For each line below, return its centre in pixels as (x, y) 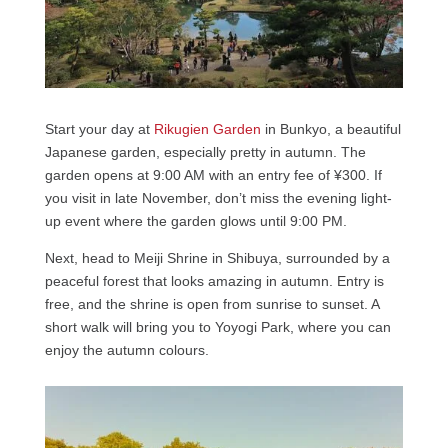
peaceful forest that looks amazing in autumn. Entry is (214, 280)
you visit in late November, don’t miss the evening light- (218, 197)
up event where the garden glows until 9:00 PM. (195, 220)
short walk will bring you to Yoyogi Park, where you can (217, 326)
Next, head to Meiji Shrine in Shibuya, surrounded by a (217, 257)
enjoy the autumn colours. (126, 349)
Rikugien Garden (207, 128)
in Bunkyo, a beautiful (330, 128)
